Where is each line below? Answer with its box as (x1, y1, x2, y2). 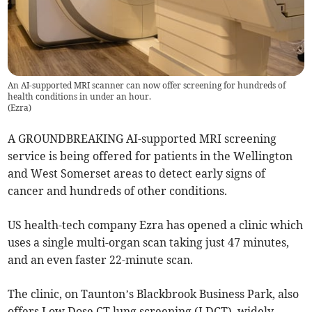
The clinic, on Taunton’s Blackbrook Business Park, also (8, 287, 299, 302)
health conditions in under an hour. (8, 91, 152, 102)
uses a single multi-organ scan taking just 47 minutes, (8, 235, 290, 250)
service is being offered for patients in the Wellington (8, 149, 293, 164)
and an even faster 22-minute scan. (8, 253, 194, 267)
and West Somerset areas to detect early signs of (8, 166, 266, 181)
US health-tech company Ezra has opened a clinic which (8, 218, 304, 233)
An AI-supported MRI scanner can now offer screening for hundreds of (8, 80, 286, 91)
